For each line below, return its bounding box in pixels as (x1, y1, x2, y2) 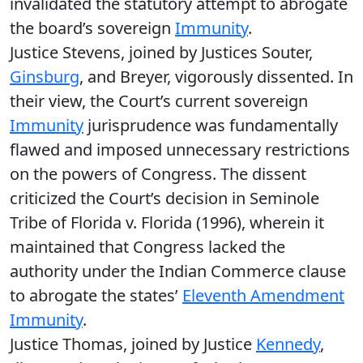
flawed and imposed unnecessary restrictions (10, 139, 350, 160)
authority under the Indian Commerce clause (10, 260, 346, 282)
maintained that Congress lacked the (10, 236, 285, 258)
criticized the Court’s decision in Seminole (10, 187, 319, 209)
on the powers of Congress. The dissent (10, 163, 306, 185)
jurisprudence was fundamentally (83, 114, 338, 136)
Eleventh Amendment (182, 284, 344, 306)
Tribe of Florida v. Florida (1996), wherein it (10, 211, 324, 233)
